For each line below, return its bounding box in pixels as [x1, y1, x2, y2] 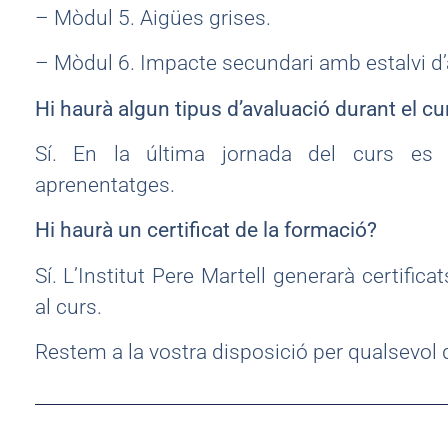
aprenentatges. [34, 172, 175, 197]
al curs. [34, 294, 102, 319]
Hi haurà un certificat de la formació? [34, 218, 377, 243]
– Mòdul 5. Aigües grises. [34, 5, 271, 30]
